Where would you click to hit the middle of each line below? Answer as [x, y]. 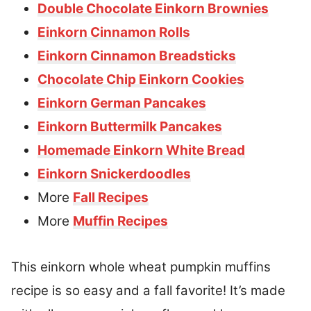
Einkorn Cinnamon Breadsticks [137, 56]
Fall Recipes [111, 198]
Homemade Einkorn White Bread [141, 151]
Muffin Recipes [120, 221]
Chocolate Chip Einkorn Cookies [141, 80]
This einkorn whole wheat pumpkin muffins [141, 267]
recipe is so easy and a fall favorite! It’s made [148, 291]
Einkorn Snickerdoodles [114, 174]
